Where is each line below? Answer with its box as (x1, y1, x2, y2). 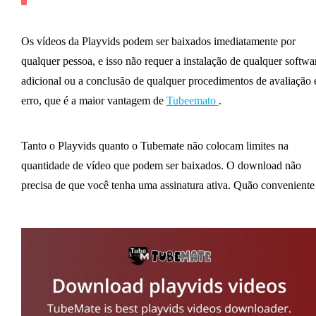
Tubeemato (166, 95, 219, 107)
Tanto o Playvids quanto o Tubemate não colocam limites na (20, 140, 288, 152)
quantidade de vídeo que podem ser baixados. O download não (20, 159, 301, 172)
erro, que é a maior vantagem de (20, 95, 166, 107)
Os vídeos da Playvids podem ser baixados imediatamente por (20, 35, 296, 48)
